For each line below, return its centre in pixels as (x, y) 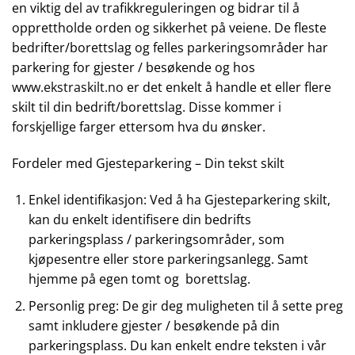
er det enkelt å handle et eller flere (227, 88)
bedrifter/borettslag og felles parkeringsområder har (170, 48)
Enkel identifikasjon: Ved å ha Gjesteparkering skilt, (179, 199)
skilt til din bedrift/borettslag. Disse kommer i (147, 107)
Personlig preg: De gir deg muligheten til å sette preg (185, 306)
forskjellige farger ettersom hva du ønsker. (139, 127)
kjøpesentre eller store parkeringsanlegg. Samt (168, 259)
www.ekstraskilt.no (68, 88)
